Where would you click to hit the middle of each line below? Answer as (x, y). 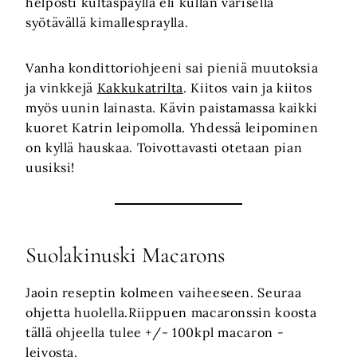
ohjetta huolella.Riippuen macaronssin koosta (171, 312)
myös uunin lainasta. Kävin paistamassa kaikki (172, 108)
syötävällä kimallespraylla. (107, 22)
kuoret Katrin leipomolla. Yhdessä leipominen (172, 127)
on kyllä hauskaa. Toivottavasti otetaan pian (164, 147)
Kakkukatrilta (140, 88)
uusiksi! (51, 167)
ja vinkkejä (61, 88)
